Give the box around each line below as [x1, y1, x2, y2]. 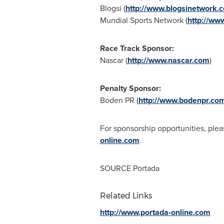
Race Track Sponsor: [99, 42, 174, 54]
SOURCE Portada [99, 162, 159, 174]
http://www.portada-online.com [99, 206, 210, 218]
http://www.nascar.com [127, 54, 209, 66]
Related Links [99, 191, 152, 200]
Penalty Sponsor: [99, 82, 161, 94]
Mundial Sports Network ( [99, 14, 187, 26]
